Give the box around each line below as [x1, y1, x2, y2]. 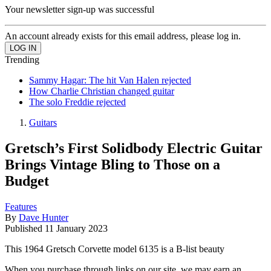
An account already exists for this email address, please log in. [5, 30, 241, 41]
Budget [5, 172, 49, 189]
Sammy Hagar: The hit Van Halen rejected [29, 74, 191, 85]
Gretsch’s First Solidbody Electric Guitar [5, 140, 263, 156]
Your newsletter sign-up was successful [5, 4, 154, 15]
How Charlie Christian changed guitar [29, 85, 174, 96]
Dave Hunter [19, 212, 68, 223]
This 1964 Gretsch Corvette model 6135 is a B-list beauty [5, 243, 224, 254]
